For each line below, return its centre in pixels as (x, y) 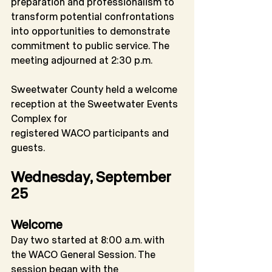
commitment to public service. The (91, 46)
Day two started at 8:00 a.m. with (89, 240)
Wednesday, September (93, 177)
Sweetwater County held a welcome (95, 89)
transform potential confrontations (94, 16)
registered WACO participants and (91, 133)
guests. (28, 148)
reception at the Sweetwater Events (96, 104)
